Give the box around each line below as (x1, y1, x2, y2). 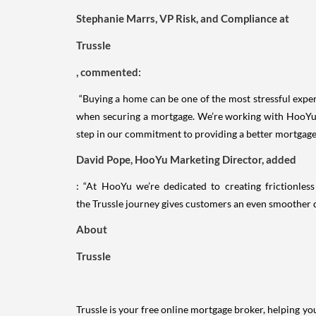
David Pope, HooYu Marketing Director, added (76, 152, 296, 166)
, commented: (76, 65, 141, 78)
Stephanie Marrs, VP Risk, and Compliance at (76, 11, 289, 25)
